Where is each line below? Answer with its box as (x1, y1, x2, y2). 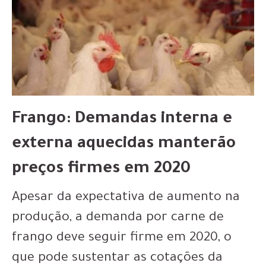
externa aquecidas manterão (12, 136, 236, 154)
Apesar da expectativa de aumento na (12, 191, 240, 205)
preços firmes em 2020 (12, 161, 191, 179)
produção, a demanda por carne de (12, 211, 224, 226)
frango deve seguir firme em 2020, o (12, 232, 232, 246)
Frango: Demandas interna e (12, 111, 232, 129)
